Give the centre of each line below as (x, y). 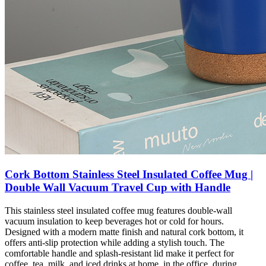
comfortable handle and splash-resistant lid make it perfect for (119, 253)
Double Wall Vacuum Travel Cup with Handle (118, 188)
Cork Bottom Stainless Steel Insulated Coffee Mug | (129, 175)
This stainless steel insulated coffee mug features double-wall (118, 210)
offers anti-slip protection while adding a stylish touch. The (115, 242)
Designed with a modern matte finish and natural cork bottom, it (124, 232)
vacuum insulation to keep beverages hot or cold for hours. (114, 221)
